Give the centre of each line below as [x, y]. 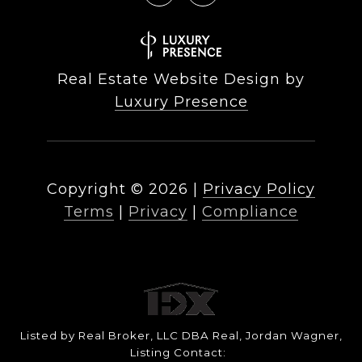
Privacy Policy [259, 189]
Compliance [250, 212]
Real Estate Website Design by [181, 80]
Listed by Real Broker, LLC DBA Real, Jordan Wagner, [181, 336]
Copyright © [95, 189]
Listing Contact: [181, 353]
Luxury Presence [181, 102]
